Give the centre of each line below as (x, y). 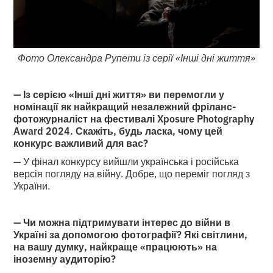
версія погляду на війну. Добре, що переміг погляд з (132, 173)
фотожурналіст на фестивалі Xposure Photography (134, 119)
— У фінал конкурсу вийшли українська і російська (126, 161)
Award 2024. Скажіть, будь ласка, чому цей (118, 131)
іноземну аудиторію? (65, 259)
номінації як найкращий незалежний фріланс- (125, 106)
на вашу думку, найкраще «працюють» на (115, 246)
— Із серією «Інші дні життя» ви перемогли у (119, 94)
